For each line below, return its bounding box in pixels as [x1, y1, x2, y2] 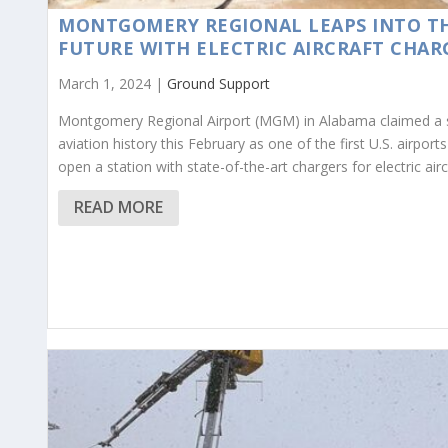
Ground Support [167, 73, 270, 93]
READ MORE [74, 196, 163, 219]
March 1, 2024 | [58, 73, 167, 93]
